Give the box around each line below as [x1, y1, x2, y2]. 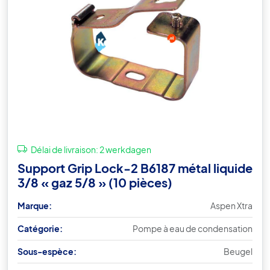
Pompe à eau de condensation [133, 222, 253, 234]
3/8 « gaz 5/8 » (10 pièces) [17, 174, 172, 190]
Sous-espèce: [17, 245, 77, 257]
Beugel [224, 245, 253, 257]
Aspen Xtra [210, 199, 253, 211]
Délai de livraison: [30, 143, 99, 155]
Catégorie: [17, 222, 63, 234]
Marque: [17, 199, 52, 211]
